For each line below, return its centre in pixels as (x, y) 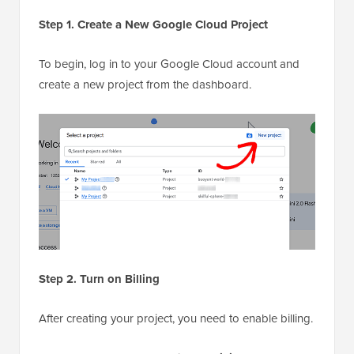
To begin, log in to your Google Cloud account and (169, 64)
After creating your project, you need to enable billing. (176, 318)
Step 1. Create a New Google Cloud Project (153, 24)
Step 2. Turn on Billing (99, 279)
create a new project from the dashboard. (145, 84)
